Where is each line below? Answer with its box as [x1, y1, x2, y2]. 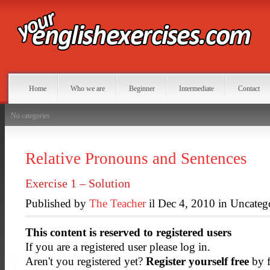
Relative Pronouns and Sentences [25, 149, 247, 168]
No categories [11, 111, 50, 120]
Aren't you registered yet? [25, 255, 146, 268]
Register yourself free [146, 255, 249, 268]
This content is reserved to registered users [25, 226, 231, 239]
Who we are [71, 84, 105, 93]
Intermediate [179, 84, 214, 93]
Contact [238, 84, 260, 93]
